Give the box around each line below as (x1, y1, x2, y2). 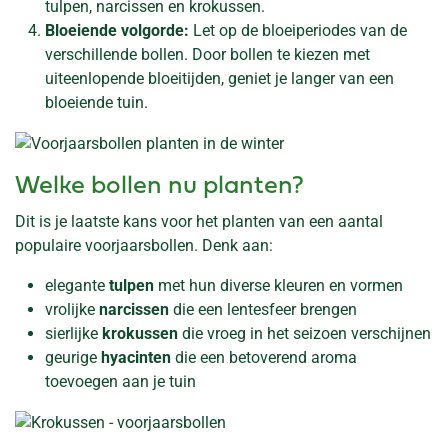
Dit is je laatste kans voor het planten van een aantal (15, 211, 383, 231)
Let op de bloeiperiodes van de (189, 21, 407, 40)
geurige (45, 347, 101, 367)
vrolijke (45, 299, 99, 319)
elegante (45, 275, 109, 295)
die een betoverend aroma (171, 347, 357, 367)
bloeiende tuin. (45, 93, 148, 112)
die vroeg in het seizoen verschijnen (178, 323, 431, 343)
